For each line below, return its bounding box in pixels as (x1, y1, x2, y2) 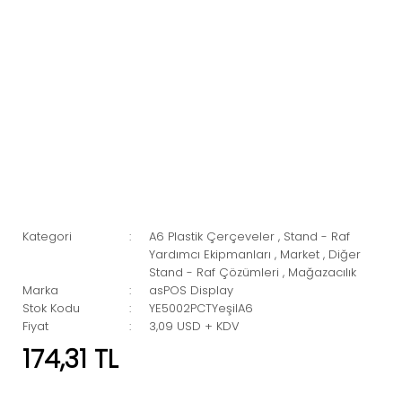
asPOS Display (149, 282, 234, 299)
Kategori (22, 228, 72, 245)
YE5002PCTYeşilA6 (149, 300, 254, 317)
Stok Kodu (22, 300, 80, 317)
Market (280, 246, 320, 263)
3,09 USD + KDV (149, 318, 240, 335)
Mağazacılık (288, 264, 357, 281)
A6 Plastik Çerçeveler (149, 228, 275, 245)
